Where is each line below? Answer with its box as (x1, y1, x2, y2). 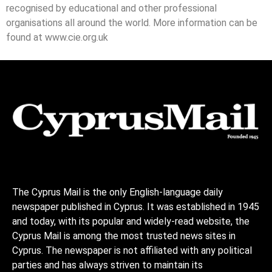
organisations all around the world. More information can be (6, 17, 257, 29)
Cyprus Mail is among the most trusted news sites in (12, 229, 236, 242)
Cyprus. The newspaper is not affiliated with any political (12, 244, 252, 256)
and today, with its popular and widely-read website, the (12, 215, 250, 227)
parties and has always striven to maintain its (12, 259, 203, 271)
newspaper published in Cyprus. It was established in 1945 (12, 200, 259, 212)
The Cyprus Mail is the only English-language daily (12, 186, 223, 198)
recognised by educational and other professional (6, 2, 217, 15)
